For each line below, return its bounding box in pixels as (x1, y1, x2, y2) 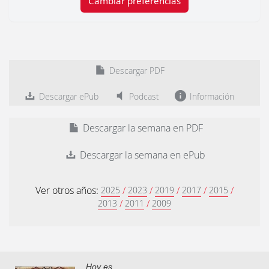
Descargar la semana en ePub (77, 148, 205, 162)
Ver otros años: (35, 184, 101, 198)
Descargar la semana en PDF (80, 121, 203, 135)
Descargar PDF (106, 65, 165, 77)
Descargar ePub (37, 91, 98, 103)
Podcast (127, 91, 159, 103)
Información (187, 91, 234, 103)
